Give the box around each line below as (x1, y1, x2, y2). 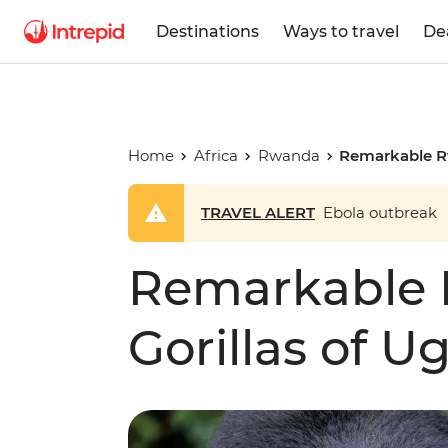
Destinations (156, 21, 259, 41)
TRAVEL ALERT (201, 203, 315, 222)
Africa (193, 146, 238, 165)
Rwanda (257, 146, 320, 165)
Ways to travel (283, 21, 399, 41)
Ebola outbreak (315, 203, 437, 222)
